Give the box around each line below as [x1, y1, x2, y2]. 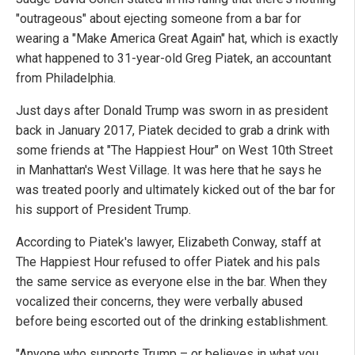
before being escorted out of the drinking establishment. [16, 314, 328, 330]
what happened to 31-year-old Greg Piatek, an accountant [16, 51, 331, 67]
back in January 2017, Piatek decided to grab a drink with [16, 123, 330, 139]
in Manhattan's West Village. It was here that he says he [16, 162, 322, 178]
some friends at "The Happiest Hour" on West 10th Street [16, 143, 333, 158]
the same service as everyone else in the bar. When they [16, 274, 327, 290]
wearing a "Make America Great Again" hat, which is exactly [16, 31, 338, 47]
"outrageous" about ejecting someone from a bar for [16, 11, 301, 27]
